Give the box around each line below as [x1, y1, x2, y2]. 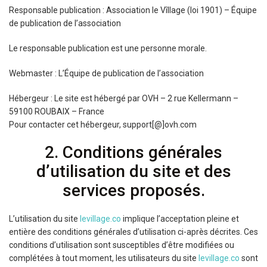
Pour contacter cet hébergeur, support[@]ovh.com [9, 120, 197, 129]
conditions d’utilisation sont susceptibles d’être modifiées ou [9, 240, 234, 250]
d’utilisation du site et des [36, 162, 231, 181]
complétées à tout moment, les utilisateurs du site [9, 253, 198, 263]
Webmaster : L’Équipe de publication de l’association [9, 69, 204, 78]
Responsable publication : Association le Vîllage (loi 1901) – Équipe [9, 5, 257, 15]
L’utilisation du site [9, 214, 80, 223]
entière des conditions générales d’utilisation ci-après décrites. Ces [9, 227, 258, 237]
